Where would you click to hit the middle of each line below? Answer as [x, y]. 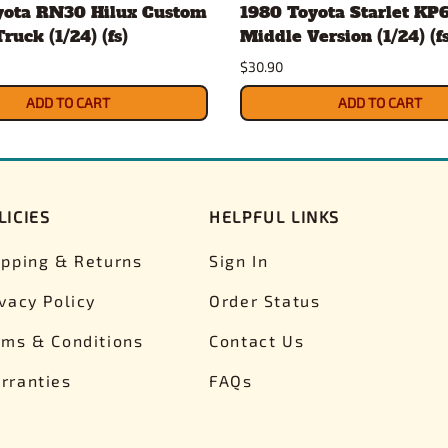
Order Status [265, 300]
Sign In [239, 260]
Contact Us [257, 340]
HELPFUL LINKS [274, 216]
